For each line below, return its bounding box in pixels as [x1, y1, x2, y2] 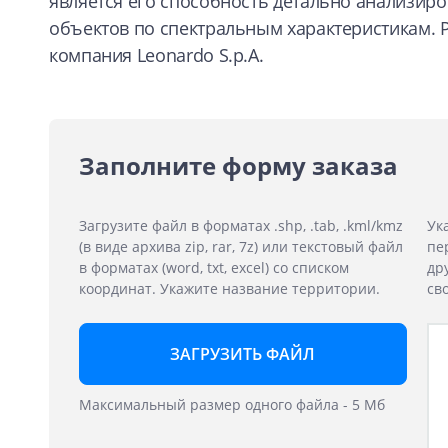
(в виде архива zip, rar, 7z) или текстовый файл [79, 236, 403, 256]
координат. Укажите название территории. [79, 278, 380, 298]
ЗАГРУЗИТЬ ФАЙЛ [170, 342, 316, 365]
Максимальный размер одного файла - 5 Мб [79, 394, 385, 414]
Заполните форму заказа [79, 148, 398, 182]
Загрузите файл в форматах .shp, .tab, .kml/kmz [79, 215, 403, 235]
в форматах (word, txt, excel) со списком [79, 257, 349, 277]
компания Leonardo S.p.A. [49, 42, 264, 67]
